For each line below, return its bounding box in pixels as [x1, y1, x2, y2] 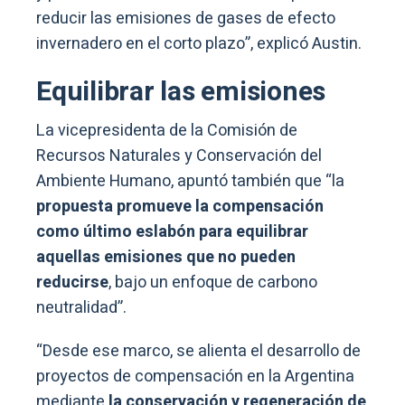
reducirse [36, 270, 108, 296]
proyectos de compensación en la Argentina [36, 364, 354, 390]
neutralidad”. [36, 296, 127, 321]
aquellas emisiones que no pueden [36, 245, 296, 270]
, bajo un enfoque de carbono [108, 270, 317, 296]
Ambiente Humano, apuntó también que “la [36, 169, 344, 194]
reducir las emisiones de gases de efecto [36, 6, 335, 32]
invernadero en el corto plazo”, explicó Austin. [36, 32, 362, 57]
